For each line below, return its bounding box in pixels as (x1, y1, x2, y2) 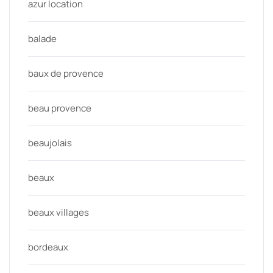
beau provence (28, 102, 91, 115)
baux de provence (28, 67, 104, 80)
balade (28, 32, 57, 45)
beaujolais (28, 136, 72, 149)
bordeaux (28, 241, 68, 253)
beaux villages (28, 206, 89, 219)
